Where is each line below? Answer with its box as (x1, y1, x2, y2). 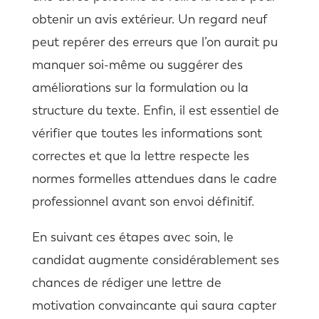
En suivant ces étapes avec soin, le (31, 229, 234, 246)
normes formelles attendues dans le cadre (31, 171, 277, 187)
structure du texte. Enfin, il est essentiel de (31, 103, 279, 119)
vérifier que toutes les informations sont (31, 125, 262, 142)
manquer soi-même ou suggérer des (31, 57, 243, 73)
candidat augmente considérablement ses (31, 252, 279, 268)
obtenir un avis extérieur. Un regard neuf (31, 11, 267, 28)
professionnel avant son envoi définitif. (31, 194, 254, 210)
